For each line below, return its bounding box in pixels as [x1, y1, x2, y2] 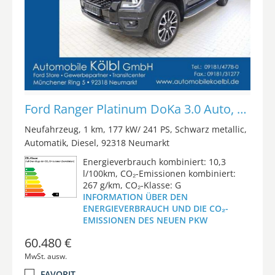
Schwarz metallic [175, 123, 244, 135]
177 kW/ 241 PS [108, 123, 170, 135]
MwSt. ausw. [25, 250, 67, 261]
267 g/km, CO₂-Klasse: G [82, 179, 181, 191]
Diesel [71, 136, 96, 149]
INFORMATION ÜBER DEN [82, 190, 188, 203]
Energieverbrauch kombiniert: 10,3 [82, 155, 226, 168]
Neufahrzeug [25, 123, 79, 135]
